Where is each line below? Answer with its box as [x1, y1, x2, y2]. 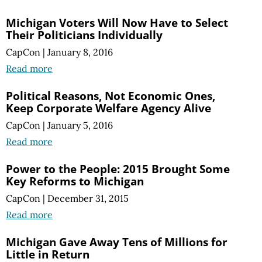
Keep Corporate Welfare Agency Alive [6, 99, 211, 116]
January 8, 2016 [47, 46, 113, 58]
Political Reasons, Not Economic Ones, [6, 87, 215, 104]
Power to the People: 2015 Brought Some [6, 161, 230, 177]
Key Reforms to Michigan [6, 173, 144, 189]
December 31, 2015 [47, 192, 129, 205]
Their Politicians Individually [6, 26, 163, 43]
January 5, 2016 [47, 119, 113, 132]
